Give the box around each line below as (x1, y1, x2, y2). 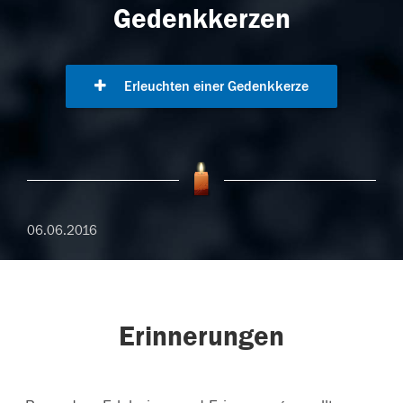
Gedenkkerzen (112, 3, 291, 36)
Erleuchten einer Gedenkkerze (121, 78, 309, 95)
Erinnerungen (119, 320, 284, 354)
